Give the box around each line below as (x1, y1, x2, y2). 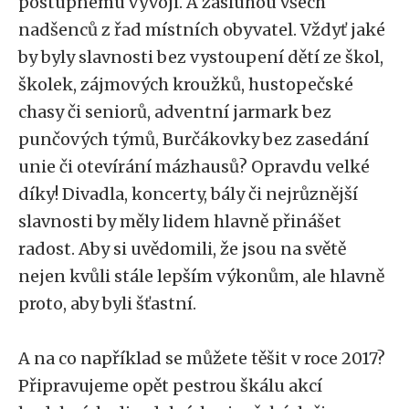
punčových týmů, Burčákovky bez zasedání (18, 129, 369, 150)
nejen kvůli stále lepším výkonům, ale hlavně (18, 266, 384, 287)
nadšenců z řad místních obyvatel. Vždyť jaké (18, 19, 385, 40)
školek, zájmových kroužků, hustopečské (18, 74, 353, 95)
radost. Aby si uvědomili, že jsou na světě (18, 238, 346, 259)
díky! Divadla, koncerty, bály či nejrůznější (18, 184, 358, 204)
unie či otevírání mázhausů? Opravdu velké (18, 156, 370, 177)
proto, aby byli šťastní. (18, 293, 200, 314)
